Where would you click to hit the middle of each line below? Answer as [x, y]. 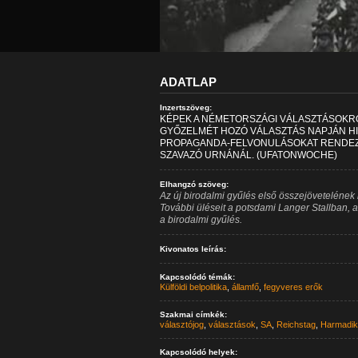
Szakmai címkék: [193, 314]
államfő [245, 287]
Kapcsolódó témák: [197, 277]
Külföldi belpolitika [193, 287]
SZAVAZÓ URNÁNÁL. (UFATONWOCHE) [248, 155]
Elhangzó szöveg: [194, 184]
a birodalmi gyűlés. [201, 220]
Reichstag [296, 324]
